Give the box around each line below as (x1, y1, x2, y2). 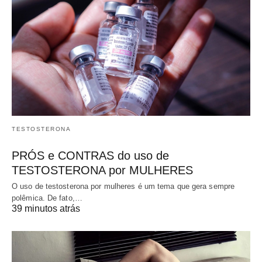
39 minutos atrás (12, 203, 80, 213)
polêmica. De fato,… (12, 193, 82, 202)
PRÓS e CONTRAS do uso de (12, 149, 169, 162)
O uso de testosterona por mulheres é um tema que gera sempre (12, 181, 237, 191)
